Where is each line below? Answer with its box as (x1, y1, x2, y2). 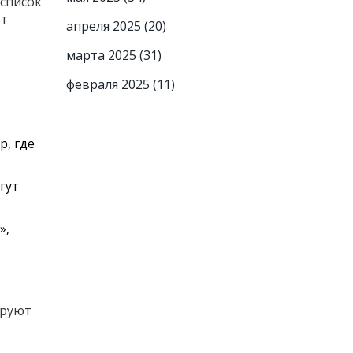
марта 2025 (65, 46, 139, 64)
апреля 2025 (65, 17, 144, 35)
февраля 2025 (65, 76, 153, 93)
